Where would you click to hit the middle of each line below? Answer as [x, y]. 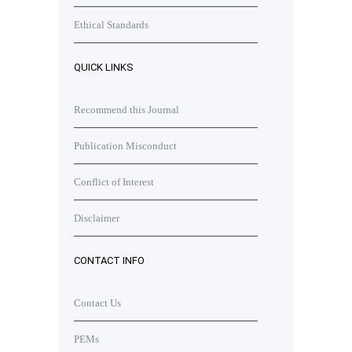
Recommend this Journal [126, 110]
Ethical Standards [111, 25]
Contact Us [97, 303]
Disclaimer [97, 218]
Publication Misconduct [125, 146]
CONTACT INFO [109, 260]
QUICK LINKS [104, 67]
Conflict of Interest [114, 182]
